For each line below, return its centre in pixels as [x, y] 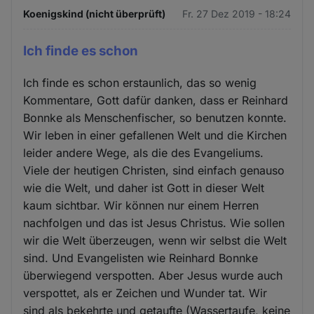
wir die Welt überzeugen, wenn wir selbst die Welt [155, 240]
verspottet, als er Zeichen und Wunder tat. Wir [145, 293]
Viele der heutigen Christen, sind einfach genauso [154, 170]
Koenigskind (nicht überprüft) [95, 14]
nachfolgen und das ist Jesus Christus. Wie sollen [154, 223]
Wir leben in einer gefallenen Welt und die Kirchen [155, 135]
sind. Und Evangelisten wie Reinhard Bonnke [141, 258]
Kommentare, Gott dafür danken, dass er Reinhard [156, 100]
